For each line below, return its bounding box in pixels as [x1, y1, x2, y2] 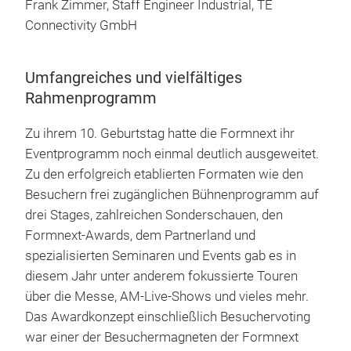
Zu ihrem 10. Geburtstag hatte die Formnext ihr [25, 125, 295, 141]
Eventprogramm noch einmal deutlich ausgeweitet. [25, 146, 319, 161]
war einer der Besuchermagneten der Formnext [25, 329, 299, 345]
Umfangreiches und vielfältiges [25, 67, 242, 87]
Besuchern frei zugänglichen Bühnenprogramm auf [25, 186, 319, 202]
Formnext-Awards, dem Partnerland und [25, 227, 255, 243]
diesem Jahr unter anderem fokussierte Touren [25, 268, 298, 284]
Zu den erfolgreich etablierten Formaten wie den [25, 166, 303, 182]
